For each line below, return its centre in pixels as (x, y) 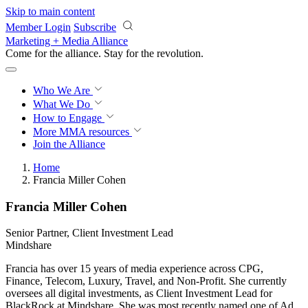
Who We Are (63, 90)
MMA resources (93, 132)
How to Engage (69, 118)
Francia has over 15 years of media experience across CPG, (134, 269)
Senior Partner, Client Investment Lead (89, 233)
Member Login (38, 27)
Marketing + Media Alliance (67, 41)
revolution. (180, 53)
